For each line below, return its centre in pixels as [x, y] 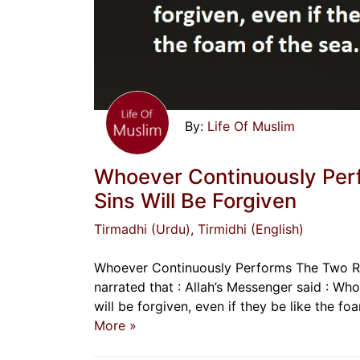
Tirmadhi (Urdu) [142, 229]
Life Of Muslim [251, 127]
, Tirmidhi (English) [247, 229]
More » [115, 325]
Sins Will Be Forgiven [195, 200]
